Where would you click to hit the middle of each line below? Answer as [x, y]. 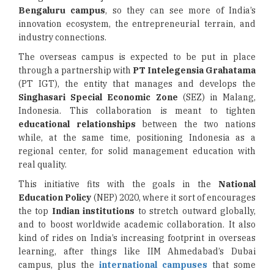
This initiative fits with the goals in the [118, 184]
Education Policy [55, 198]
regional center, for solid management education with [137, 151]
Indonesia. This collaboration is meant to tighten [137, 111]
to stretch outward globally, [195, 211]
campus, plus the [59, 265]
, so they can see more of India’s [180, 10]
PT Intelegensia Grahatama [194, 70]
